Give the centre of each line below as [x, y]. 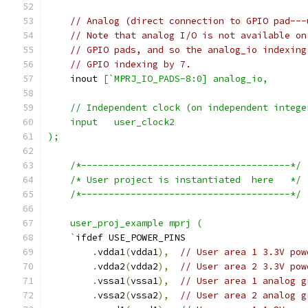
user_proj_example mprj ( [125, 223]
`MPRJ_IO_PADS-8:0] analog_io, [188, 79]
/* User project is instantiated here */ [175, 180]
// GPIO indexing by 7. [131, 64]
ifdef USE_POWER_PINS [131, 238]
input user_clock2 [111, 122]
